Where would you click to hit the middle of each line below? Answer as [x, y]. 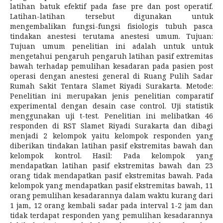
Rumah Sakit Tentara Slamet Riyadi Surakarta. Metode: [111, 86]
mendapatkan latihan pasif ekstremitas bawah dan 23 [111, 166]
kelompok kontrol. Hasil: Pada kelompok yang [111, 156]
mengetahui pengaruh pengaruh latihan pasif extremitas [111, 56]
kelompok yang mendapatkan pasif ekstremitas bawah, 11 [111, 186]
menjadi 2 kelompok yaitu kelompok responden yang [111, 136]
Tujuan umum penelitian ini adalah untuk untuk [111, 46]
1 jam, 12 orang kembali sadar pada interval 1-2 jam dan [111, 206]
